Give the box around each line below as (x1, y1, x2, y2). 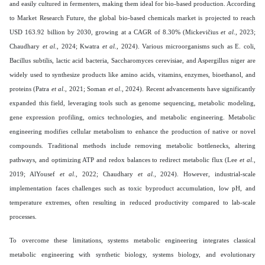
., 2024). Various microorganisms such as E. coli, (115, 42, 256, 50)
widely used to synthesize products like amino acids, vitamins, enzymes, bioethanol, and (9, 70, 256, 78)
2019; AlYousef (9, 170, 60, 177)
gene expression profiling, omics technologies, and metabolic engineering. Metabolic (9, 113, 256, 121)
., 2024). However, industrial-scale (152, 170, 256, 177)
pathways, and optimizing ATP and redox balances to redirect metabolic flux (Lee (9, 156, 240, 163)
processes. (9, 212, 37, 220)
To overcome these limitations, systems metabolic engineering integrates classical (9, 236, 256, 244)
